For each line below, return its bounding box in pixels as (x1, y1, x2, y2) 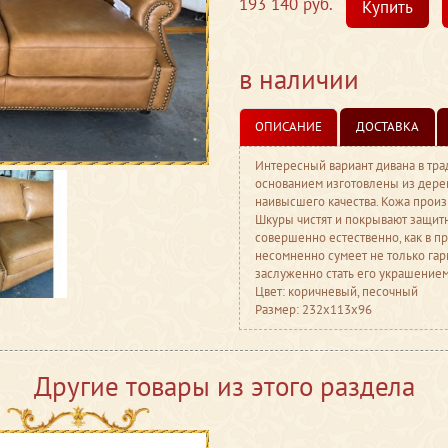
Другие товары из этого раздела (33, 369, 415, 403)
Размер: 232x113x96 (255, 301, 372, 318)
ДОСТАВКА (356, 118, 419, 135)
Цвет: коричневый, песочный (255, 283, 418, 300)
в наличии (239, 62, 359, 96)
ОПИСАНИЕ (255, 118, 322, 135)
